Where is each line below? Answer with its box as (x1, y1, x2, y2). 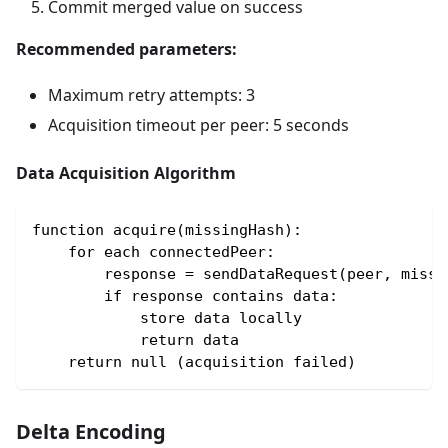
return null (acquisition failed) (32, 353, 356, 371)
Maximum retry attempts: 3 (48, 84, 255, 106)
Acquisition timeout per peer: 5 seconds (48, 114, 349, 136)
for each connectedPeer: (32, 243, 275, 261)
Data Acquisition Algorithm (16, 162, 236, 184)
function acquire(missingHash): (32, 221, 302, 239)
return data (32, 331, 239, 349)
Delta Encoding (16, 418, 166, 445)
